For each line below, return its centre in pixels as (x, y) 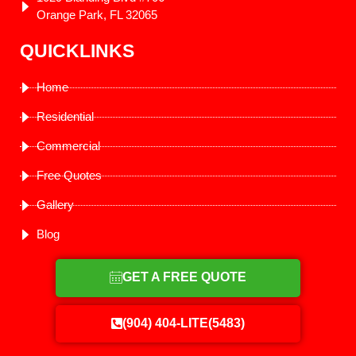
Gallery (56, 205)
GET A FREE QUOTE (184, 277)
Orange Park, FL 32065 (97, 15)
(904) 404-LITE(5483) (184, 323)
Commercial (69, 146)
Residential (66, 117)
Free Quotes (70, 176)
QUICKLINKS (77, 51)
